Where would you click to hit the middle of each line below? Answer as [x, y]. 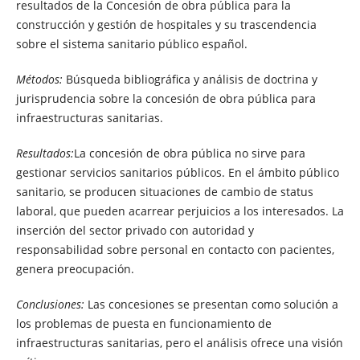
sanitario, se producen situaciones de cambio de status [164, 192]
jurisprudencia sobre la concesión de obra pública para [166, 98]
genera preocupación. [75, 269]
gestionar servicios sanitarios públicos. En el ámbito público [177, 173]
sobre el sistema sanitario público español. [131, 43]
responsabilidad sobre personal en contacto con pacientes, [175, 250]
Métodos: [39, 79]
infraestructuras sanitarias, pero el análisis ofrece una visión [179, 343]
